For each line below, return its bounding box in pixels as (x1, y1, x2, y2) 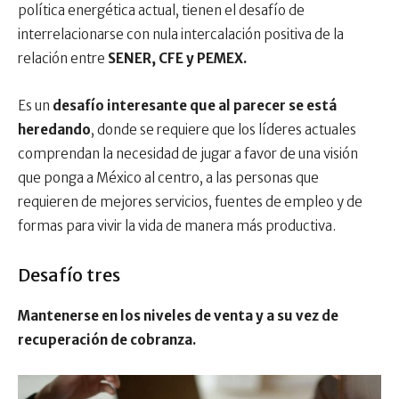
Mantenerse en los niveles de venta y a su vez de (18, 307, 338, 325)
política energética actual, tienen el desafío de (18, 2, 305, 20)
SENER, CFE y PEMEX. (108, 50, 247, 68)
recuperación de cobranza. (18, 331, 196, 349)
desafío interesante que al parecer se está (53, 97, 337, 115)
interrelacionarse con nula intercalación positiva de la (18, 26, 344, 44)
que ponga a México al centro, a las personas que (18, 169, 319, 187)
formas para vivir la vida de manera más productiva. (18, 217, 336, 235)
